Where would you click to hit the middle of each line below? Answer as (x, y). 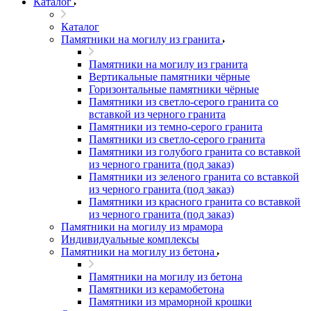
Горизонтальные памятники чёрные (174, 89)
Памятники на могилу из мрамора (142, 227)
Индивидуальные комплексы (130, 239)
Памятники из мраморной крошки (170, 302)
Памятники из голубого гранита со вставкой (195, 152)
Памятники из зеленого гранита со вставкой (194, 177)
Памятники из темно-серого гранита (176, 127)
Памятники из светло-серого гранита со (184, 102)
